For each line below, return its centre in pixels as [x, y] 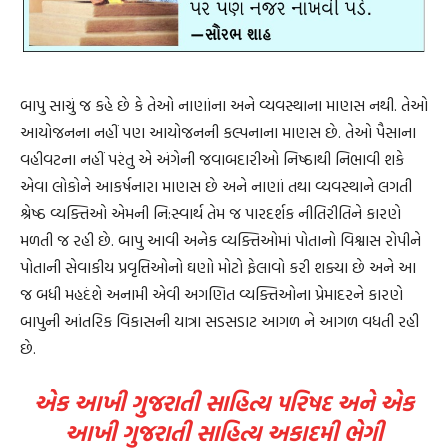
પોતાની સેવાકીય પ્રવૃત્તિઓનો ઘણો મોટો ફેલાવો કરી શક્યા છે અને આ [218, 267]
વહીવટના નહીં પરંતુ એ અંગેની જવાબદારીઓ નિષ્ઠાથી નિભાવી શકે [212, 159]
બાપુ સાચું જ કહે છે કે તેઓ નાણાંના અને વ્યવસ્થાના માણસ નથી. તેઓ [224, 105]
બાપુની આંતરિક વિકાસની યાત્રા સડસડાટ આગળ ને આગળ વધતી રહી [219, 321]
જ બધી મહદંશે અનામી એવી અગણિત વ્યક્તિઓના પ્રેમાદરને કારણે [211, 294]
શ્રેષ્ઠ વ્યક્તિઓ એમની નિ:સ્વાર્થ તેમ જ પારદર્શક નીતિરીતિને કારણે [210, 213]
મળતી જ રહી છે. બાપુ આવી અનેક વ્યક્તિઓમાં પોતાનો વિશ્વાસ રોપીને [220, 240]
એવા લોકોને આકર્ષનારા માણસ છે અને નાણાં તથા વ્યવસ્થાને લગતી [216, 186]
